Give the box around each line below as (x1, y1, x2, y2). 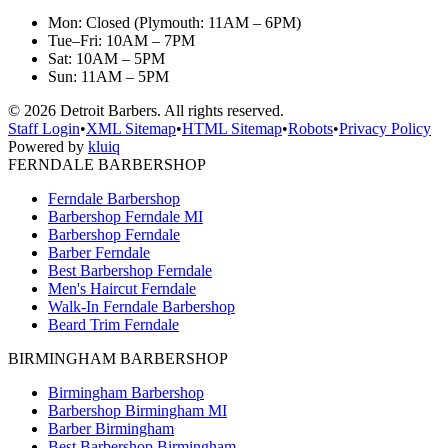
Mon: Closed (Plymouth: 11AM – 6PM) (48, 13, 301, 31)
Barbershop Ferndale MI (48, 207, 203, 225)
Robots (288, 119, 333, 137)
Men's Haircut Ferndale (48, 279, 196, 297)
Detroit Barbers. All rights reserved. (56, 101, 284, 119)
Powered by (8, 137, 88, 155)
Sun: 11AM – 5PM (48, 67, 169, 85)
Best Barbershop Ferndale (48, 261, 212, 279)
